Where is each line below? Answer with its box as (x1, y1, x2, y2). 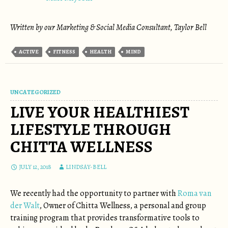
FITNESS (53, 48, 75, 55)
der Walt (10, 200, 40, 211)
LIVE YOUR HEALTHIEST (10, 101, 189, 123)
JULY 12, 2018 (19, 163, 51, 171)
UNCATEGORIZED (10, 88, 61, 96)
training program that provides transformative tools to (10, 212, 199, 223)
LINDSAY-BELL (66, 163, 106, 171)
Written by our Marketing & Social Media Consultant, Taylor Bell (10, 22, 207, 33)
